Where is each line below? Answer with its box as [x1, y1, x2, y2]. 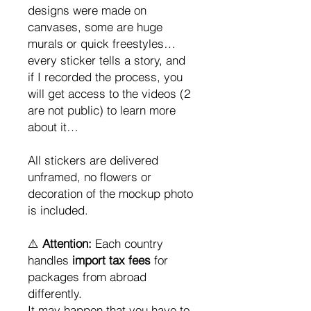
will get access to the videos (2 [28, 85, 190, 101]
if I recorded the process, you [28, 69, 183, 84]
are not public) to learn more [28, 102, 176, 117]
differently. [28, 285, 82, 301]
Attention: [42, 235, 92, 251]
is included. [28, 202, 88, 217]
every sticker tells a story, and [28, 52, 185, 67]
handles [28, 252, 72, 267]
